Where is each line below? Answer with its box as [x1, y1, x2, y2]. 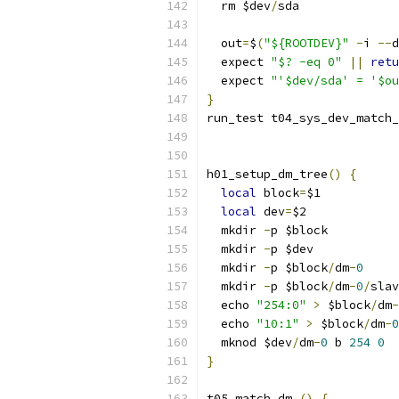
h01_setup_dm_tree [207, 167, 328, 182]
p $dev [271, 241, 313, 256]
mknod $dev [207, 335, 292, 350]
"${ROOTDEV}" [264, 36, 349, 51]
